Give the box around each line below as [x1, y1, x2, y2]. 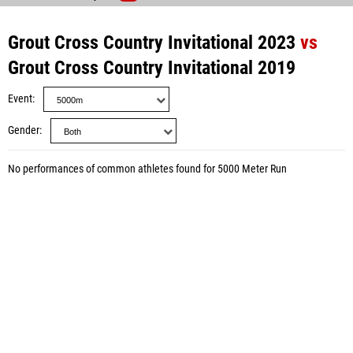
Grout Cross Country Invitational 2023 [8, 32, 295, 54]
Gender [8, 124, 39, 137]
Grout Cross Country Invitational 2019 [8, 57, 295, 79]
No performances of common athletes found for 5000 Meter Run [8, 162, 287, 176]
